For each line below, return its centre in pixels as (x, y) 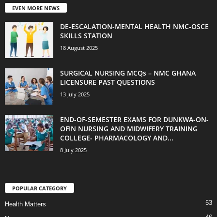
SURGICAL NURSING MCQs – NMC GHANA (128, 73)
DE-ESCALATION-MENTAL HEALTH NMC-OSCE (134, 27)
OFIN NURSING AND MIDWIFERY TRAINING (129, 129)
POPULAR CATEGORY (39, 188)
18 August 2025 (79, 48)
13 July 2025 (75, 94)
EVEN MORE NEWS (36, 8)
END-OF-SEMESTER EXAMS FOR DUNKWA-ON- (134, 120)
